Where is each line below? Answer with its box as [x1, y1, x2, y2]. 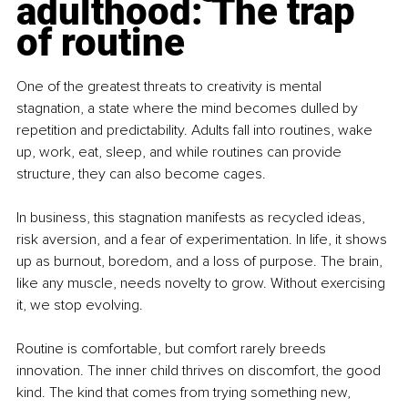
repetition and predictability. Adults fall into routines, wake [16, 121, 376, 140]
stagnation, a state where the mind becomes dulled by [16, 99, 362, 118]
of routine [16, 20, 185, 66]
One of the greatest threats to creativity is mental [16, 77, 325, 97]
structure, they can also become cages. [16, 165, 266, 184]
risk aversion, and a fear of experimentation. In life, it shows [16, 230, 391, 250]
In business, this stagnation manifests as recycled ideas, [16, 209, 369, 228]
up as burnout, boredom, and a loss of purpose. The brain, [16, 252, 386, 271]
